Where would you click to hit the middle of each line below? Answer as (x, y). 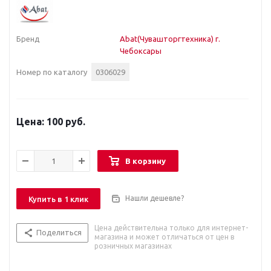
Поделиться (59, 233)
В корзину (145, 161)
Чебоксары (141, 51)
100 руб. (65, 122)
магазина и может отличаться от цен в (164, 237)
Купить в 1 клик (58, 199)
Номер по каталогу (52, 72)
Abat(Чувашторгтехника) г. (170, 39)
